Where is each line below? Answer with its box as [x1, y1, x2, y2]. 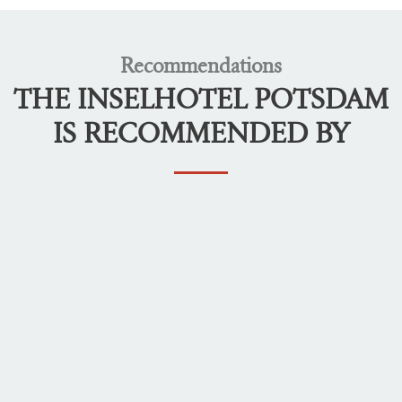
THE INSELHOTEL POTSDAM [13, 80, 389, 118]
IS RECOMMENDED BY [53, 114, 349, 153]
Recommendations [120, 51, 282, 80]
